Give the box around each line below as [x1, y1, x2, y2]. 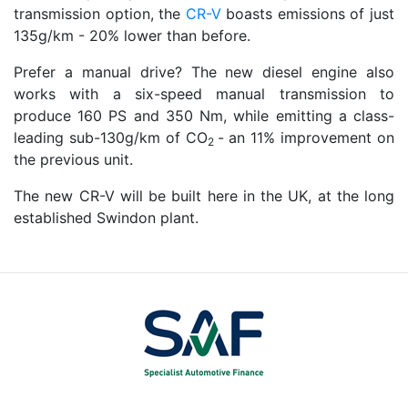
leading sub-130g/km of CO [14, 128, 208, 147]
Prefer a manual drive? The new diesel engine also [14, 63, 394, 81]
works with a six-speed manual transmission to [14, 85, 394, 103]
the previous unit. [14, 150, 133, 168]
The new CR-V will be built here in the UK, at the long [14, 187, 394, 205]
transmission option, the [14, 5, 186, 23]
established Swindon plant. [14, 209, 199, 227]
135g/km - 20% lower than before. [14, 26, 250, 45]
